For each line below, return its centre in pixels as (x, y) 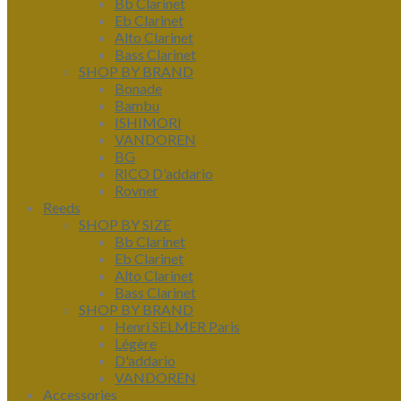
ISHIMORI (148, 122)
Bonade (138, 88)
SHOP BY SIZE (125, 224)
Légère (136, 343)
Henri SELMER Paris (177, 326)
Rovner (137, 190)
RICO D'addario (164, 173)
